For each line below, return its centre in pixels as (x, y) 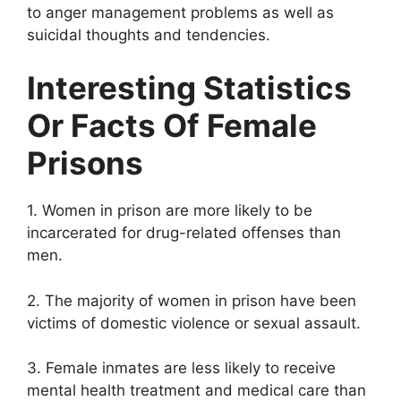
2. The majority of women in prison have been (192, 300)
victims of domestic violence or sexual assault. (194, 323)
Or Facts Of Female (172, 126)
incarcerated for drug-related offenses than (184, 233)
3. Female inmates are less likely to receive (181, 368)
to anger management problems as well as (180, 12)
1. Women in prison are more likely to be (170, 211)
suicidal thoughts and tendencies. (149, 34)
